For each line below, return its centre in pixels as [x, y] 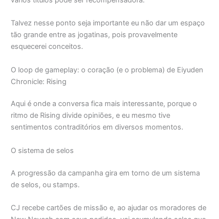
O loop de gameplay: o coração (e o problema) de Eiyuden [107, 70]
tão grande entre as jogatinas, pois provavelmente [94, 35]
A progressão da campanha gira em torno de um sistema [106, 173]
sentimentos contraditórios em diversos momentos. [97, 127]
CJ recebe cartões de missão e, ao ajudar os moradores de [109, 208]
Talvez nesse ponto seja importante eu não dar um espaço [108, 23]
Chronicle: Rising [39, 81]
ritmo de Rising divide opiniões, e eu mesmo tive [91, 116]
